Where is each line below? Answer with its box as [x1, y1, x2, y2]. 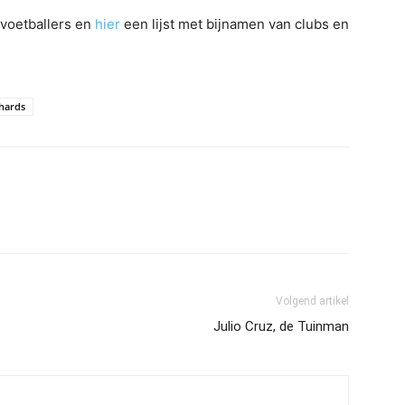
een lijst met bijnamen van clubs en [120, 15, 349, 33]
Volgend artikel [276, 295, 349, 308]
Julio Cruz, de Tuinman [213, 318, 349, 335]
